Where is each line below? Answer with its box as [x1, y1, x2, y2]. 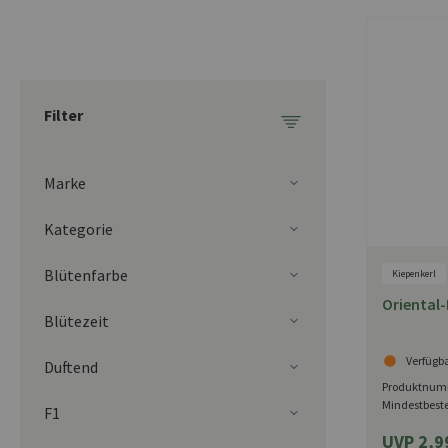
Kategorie [44, 218, 113, 239]
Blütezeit [44, 310, 109, 331]
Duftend [44, 356, 98, 377]
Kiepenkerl [392, 266, 436, 280]
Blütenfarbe [44, 264, 128, 285]
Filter [44, 104, 83, 125]
